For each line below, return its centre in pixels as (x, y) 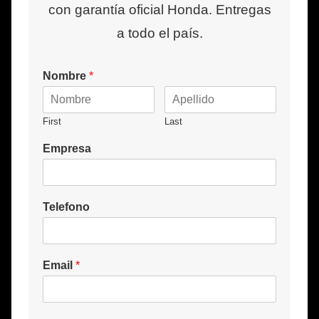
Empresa (67, 148)
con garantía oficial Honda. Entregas (159, 9)
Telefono (66, 206)
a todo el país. (159, 33)
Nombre (66, 75)
